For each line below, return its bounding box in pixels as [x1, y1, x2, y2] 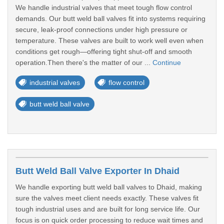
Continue [152, 58, 181, 66]
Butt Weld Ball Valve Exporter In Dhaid [15, 166, 179, 176]
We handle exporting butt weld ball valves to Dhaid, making [15, 183, 202, 191]
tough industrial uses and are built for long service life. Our [15, 205, 200, 213]
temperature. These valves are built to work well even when [15, 36, 203, 44]
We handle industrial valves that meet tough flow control [15, 3, 192, 11]
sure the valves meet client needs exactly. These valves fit [15, 194, 198, 202]
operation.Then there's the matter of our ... [15, 58, 152, 66]
